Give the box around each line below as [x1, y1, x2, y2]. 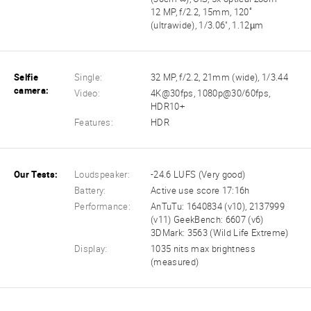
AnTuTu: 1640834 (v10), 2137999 [151, 201, 285, 212]
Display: [74, 244, 108, 255]
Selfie [14, 72, 38, 83]
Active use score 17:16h [151, 185, 250, 196]
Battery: [74, 185, 106, 196]
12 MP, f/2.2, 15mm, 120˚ [151, 6, 252, 17]
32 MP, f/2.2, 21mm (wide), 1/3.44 [151, 72, 288, 83]
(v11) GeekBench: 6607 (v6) [151, 215, 264, 226]
